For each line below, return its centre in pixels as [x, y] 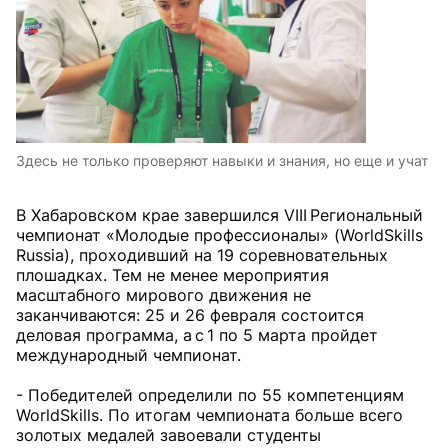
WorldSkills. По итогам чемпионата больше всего [209, 415]
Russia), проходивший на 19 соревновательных [202, 255]
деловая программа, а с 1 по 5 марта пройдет [197, 335]
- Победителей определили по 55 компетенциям [210, 395]
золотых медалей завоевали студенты [168, 435]
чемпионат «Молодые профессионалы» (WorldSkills [219, 235]
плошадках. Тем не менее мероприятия [172, 275]
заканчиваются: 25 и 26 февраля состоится [190, 315]
